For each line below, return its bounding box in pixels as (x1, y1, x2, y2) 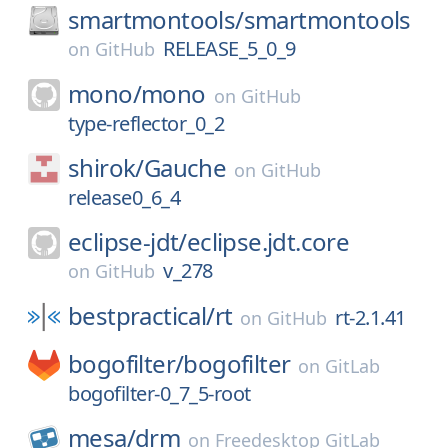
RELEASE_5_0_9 (163, 35, 296, 62)
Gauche (143, 151, 227, 184)
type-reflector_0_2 (68, 110, 224, 137)
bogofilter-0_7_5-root (68, 380, 251, 407)
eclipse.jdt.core (186, 225, 350, 258)
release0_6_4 (68, 184, 180, 211)
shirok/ (68, 151, 144, 184)
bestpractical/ (68, 299, 215, 332)
